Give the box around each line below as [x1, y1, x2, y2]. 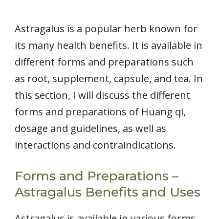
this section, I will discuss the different [15, 88, 190, 102]
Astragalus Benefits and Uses [15, 184, 200, 200]
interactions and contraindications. [15, 138, 176, 152]
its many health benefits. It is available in [15, 38, 202, 52]
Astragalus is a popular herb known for [15, 22, 197, 35]
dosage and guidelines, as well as [15, 121, 166, 135]
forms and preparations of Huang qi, [15, 105, 186, 118]
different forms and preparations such [15, 55, 194, 68]
